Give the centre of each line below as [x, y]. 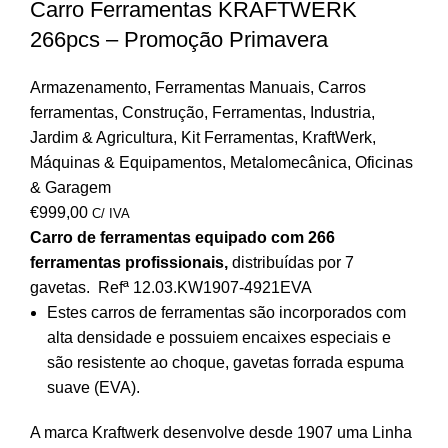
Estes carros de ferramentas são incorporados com [226, 313]
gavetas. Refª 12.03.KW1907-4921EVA [171, 288]
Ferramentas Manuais [232, 88]
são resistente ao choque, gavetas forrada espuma [225, 363]
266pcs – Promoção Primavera [179, 40]
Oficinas [384, 163]
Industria [340, 113]
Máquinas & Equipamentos [126, 163]
